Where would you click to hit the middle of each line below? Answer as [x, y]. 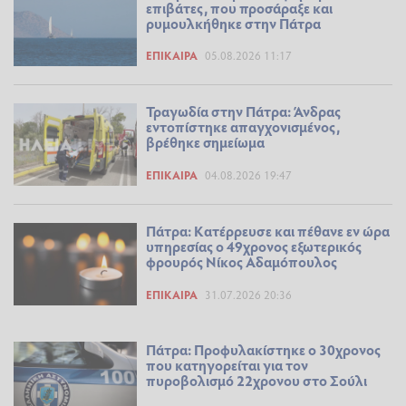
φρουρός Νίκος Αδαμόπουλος [242, 261]
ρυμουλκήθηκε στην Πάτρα [233, 23]
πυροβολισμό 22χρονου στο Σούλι [256, 380]
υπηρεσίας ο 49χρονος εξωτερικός [254, 246]
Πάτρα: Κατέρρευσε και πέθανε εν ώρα [268, 230]
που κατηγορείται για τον [227, 364]
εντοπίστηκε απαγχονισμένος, [242, 127]
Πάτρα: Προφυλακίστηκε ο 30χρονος [263, 349]
